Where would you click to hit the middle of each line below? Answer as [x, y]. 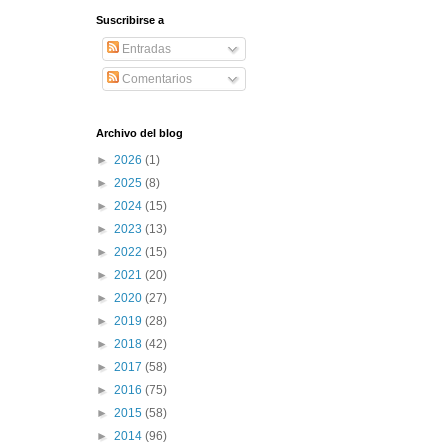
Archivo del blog [139, 132]
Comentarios [155, 78]
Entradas [145, 48]
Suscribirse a [130, 19]
